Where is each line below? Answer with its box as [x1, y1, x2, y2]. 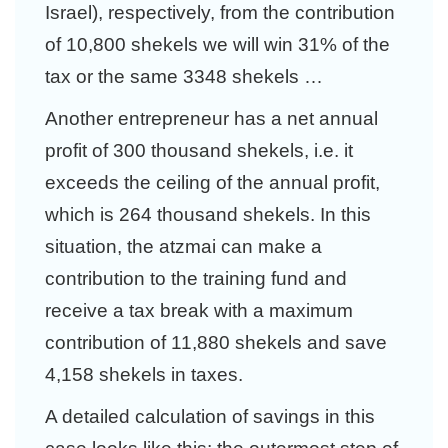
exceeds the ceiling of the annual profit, [45, 172, 380, 193]
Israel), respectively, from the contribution [45, 2, 395, 23]
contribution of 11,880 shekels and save [45, 332, 387, 353]
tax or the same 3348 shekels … [45, 66, 323, 87]
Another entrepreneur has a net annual [45, 108, 378, 129]
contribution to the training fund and [45, 268, 347, 289]
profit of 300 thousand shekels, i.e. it [45, 140, 353, 161]
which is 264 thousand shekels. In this [45, 204, 371, 225]
